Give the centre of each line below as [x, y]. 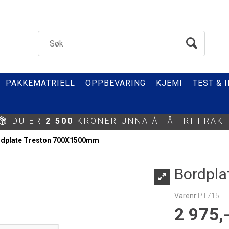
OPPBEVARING [116, 83]
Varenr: [186, 196]
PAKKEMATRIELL [40, 83]
